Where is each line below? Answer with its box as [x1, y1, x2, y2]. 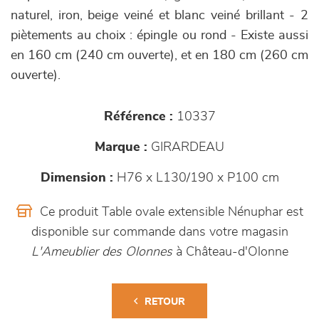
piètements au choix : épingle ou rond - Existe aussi [11, 29, 308, 42]
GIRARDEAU [147, 141, 224, 154]
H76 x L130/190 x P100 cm [113, 172, 279, 184]
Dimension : [40, 172, 113, 184]
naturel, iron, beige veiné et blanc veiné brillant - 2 [11, 9, 308, 22]
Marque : [95, 141, 147, 154]
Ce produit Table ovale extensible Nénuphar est [36, 206, 303, 219]
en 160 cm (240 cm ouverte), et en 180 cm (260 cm [11, 49, 308, 62]
